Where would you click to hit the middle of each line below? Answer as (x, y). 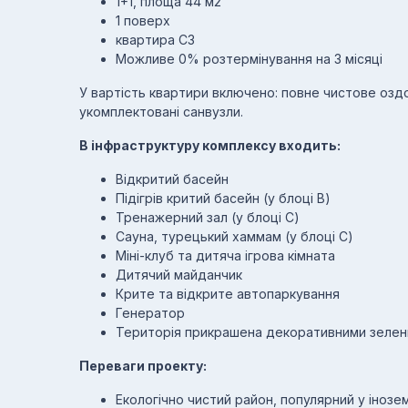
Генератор (150, 313)
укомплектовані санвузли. (161, 112)
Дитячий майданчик (179, 275)
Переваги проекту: (143, 366)
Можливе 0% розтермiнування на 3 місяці (249, 59)
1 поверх (143, 20)
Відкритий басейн (172, 179)
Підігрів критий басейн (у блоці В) (223, 198)
